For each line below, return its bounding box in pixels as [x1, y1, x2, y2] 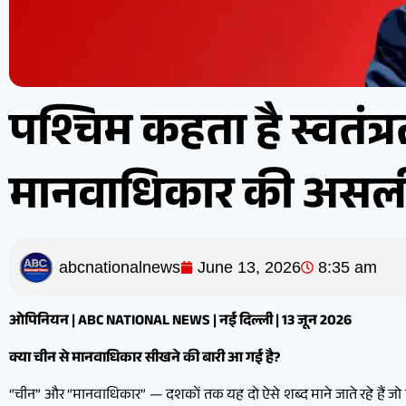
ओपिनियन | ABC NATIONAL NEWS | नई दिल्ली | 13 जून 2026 [9, 310, 352, 335]
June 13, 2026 [198, 257, 301, 276]
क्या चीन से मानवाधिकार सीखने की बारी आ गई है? [9, 347, 280, 372]
